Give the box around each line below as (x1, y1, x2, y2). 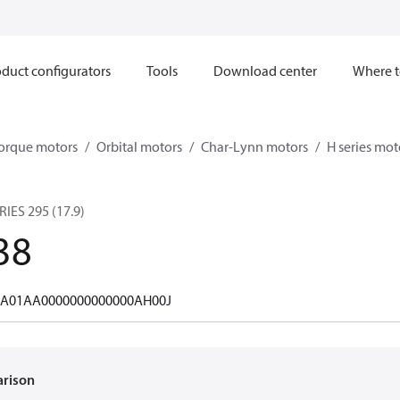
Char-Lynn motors (201, 137, 308, 155)
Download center (212, 62, 317, 79)
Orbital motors (96, 137, 182, 155)
